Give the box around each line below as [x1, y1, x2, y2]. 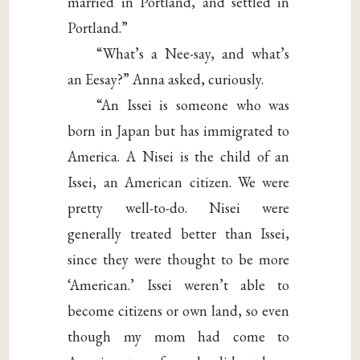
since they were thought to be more [67, 250, 290, 269]
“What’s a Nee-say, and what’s [96, 44, 290, 63]
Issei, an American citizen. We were [67, 173, 290, 192]
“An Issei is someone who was [96, 96, 290, 115]
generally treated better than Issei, [67, 224, 290, 243]
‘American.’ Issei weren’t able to [67, 276, 290, 295]
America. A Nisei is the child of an [67, 147, 290, 166]
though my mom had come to [67, 327, 290, 346]
